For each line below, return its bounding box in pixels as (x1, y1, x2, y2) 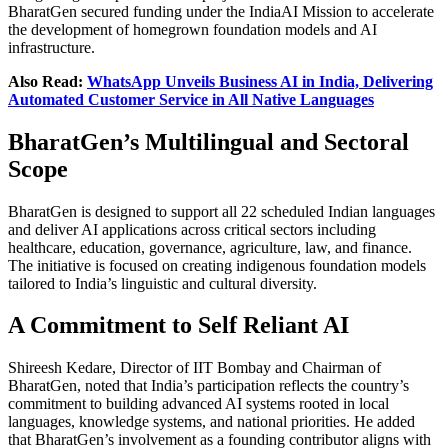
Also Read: (8, 72, 87, 90)
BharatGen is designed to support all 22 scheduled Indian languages (8, 202, 435, 220)
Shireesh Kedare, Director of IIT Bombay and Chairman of (8, 359, 381, 377)
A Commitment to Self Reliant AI (8, 312, 349, 339)
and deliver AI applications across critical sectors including (8, 220, 376, 238)
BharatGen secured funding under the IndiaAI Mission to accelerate (8, 2, 434, 20)
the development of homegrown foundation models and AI (8, 20, 377, 38)
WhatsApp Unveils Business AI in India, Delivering (87, 72, 433, 90)
